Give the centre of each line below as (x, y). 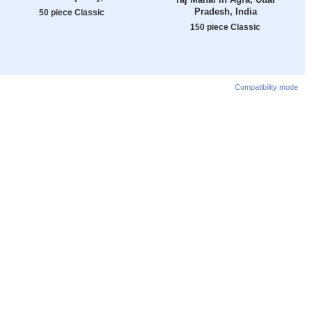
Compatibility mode (266, 87)
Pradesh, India (225, 12)
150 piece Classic (225, 27)
